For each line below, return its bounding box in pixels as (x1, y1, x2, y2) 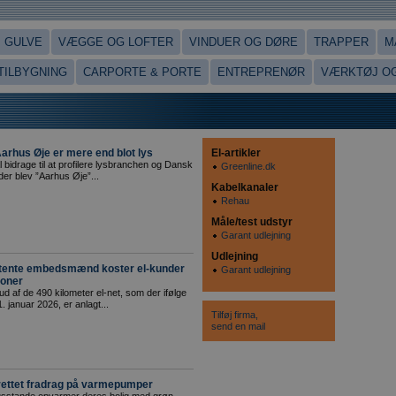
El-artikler (211, 147, 261, 159)
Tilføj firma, (211, 308, 258, 320)
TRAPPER (314, 35, 369, 49)
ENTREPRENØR (217, 65, 305, 79)
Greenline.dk (221, 161, 276, 171)
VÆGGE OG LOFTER (58, 35, 173, 49)
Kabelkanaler (211, 181, 278, 194)
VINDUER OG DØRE (189, 35, 298, 49)
